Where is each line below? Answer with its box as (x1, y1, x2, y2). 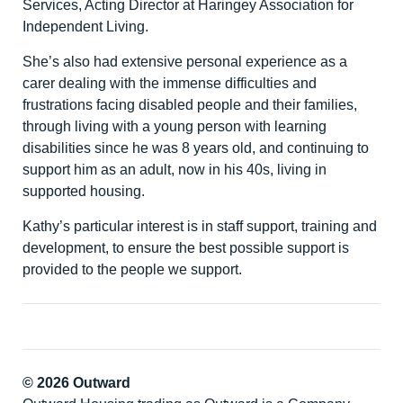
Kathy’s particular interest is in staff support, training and (22, 219, 377, 234)
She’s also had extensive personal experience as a (22, 54, 347, 69)
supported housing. (22, 184, 145, 199)
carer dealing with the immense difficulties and (22, 76, 317, 91)
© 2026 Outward (22, 375, 130, 390)
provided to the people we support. (22, 262, 242, 277)
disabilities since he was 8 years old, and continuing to (22, 140, 369, 156)
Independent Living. (22, 19, 148, 34)
